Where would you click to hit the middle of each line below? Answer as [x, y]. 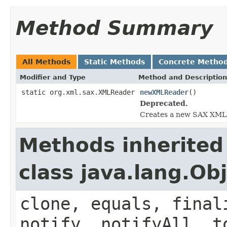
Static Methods [115, 62]
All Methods [46, 62]
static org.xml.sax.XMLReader [78, 92]
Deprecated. [164, 103]
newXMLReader [164, 92]
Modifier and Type [53, 77]
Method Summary [114, 28]
